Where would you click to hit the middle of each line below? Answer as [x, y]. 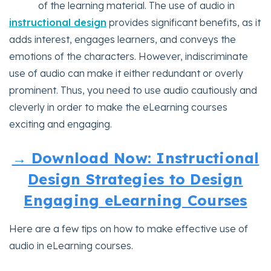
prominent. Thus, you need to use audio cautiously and [133, 90]
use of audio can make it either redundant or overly [126, 73]
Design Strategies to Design [135, 179]
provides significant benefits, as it [184, 23]
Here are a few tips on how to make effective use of [129, 229]
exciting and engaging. [60, 124]
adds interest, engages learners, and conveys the [122, 40]
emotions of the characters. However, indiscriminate [129, 57]
